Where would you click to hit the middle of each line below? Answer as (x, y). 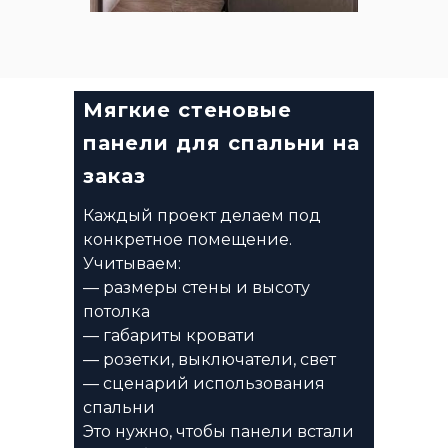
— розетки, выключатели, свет (209, 359)
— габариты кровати (169, 335)
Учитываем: (132, 263)
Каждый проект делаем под (202, 215)
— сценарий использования (204, 383)
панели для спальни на (221, 143)
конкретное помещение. (187, 239)
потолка (116, 311)
